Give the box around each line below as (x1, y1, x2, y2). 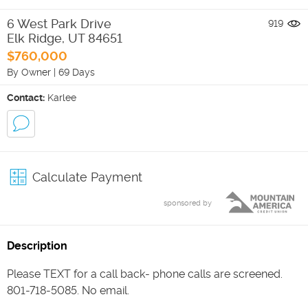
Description (7, 239, 67, 252)
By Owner (7, 66, 51, 78)
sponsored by (164, 198, 212, 208)
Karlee (47, 91, 76, 103)
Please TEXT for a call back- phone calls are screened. (7, 267, 283, 280)
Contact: (7, 91, 45, 103)
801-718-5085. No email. (7, 283, 129, 297)
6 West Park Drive (7, 16, 111, 31)
